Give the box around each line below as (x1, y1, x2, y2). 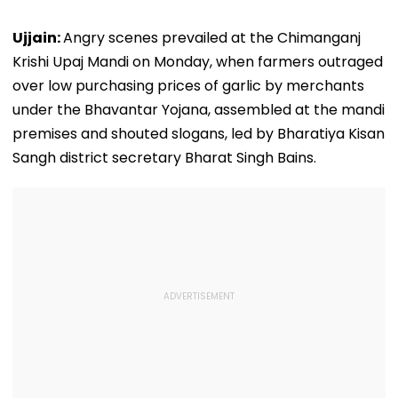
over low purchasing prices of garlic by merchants (12, 75, 364, 96)
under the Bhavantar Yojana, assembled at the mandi (12, 99, 385, 120)
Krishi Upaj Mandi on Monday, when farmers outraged (12, 51, 383, 72)
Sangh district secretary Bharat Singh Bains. (12, 147, 316, 168)
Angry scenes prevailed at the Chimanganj (63, 27, 361, 48)
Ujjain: (12, 27, 63, 48)
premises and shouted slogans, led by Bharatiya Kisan (12, 123, 385, 144)
